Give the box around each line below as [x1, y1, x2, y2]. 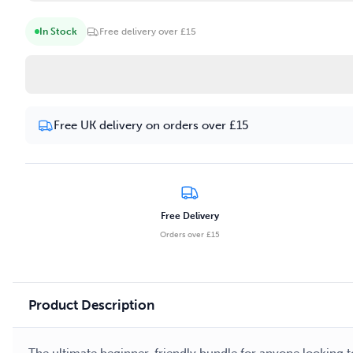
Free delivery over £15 [99, 26, 196, 37]
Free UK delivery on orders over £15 [54, 118, 248, 132]
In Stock [39, 26, 77, 37]
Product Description [28, 297, 154, 313]
